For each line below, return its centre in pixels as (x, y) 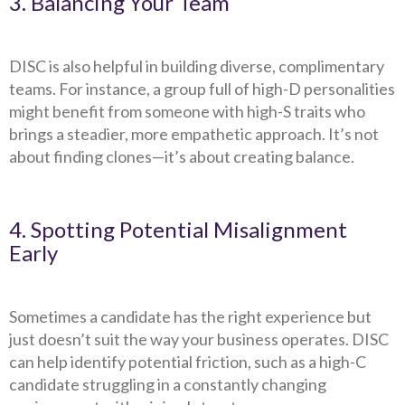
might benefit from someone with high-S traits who (187, 111)
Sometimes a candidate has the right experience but (190, 316)
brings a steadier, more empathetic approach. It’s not (194, 134)
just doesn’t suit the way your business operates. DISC (199, 339)
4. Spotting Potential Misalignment (178, 229)
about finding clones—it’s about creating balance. (182, 156)
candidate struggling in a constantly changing (168, 384)
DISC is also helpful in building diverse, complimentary (197, 66)
